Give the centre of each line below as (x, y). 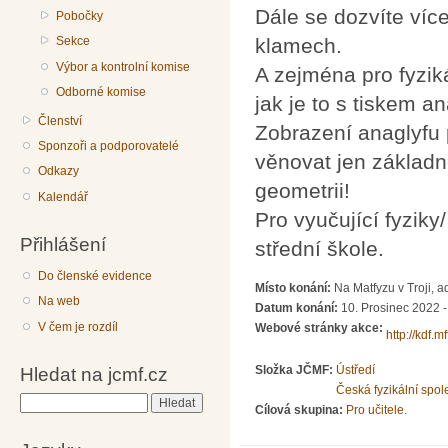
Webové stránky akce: (320, 327)
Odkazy (59, 171)
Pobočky (80, 15)
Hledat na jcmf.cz (94, 374)
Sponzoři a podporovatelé (109, 146)
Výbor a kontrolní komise (123, 66)
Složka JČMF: (295, 369)
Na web (59, 301)
